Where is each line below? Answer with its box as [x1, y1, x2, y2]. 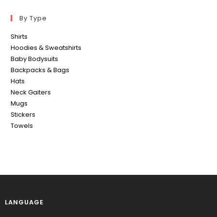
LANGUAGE [5, 197, 44, 207]
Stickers [11, 109, 36, 119]
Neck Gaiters [11, 87, 51, 97]
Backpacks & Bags [11, 65, 70, 75]
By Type [19, 13, 47, 23]
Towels [11, 121, 33, 130]
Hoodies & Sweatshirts [11, 43, 82, 52]
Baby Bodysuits [11, 54, 59, 63]
